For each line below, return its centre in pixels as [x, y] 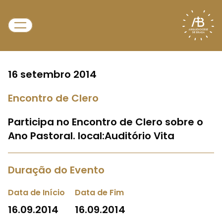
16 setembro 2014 [52, 74]
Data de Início [36, 193]
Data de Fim [99, 193]
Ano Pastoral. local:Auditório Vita [91, 136]
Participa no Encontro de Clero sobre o [106, 122]
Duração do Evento [56, 170]
